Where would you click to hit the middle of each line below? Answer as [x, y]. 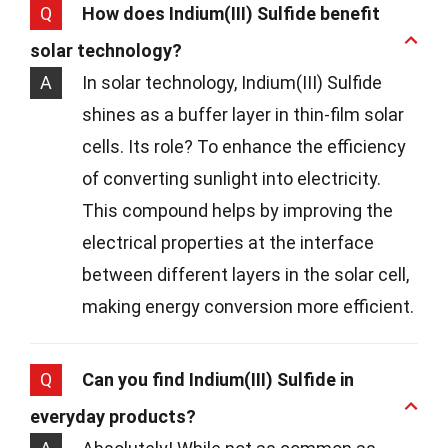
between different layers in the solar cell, [245, 274]
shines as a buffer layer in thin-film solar [243, 114]
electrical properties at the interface [228, 242]
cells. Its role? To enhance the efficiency [244, 146]
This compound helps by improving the [237, 210]
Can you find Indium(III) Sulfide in [218, 379]
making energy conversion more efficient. [248, 306]
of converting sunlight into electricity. [231, 178]
